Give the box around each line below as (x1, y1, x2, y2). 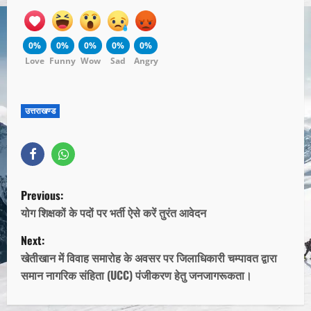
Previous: (21, 187, 63, 204)
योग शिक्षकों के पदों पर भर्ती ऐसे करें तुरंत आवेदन (21, 204, 206, 221)
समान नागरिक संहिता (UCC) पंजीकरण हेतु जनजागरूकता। (21, 267, 252, 284)
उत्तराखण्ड (25, 105, 56, 117)
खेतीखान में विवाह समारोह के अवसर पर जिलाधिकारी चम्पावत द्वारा (21, 249, 277, 267)
